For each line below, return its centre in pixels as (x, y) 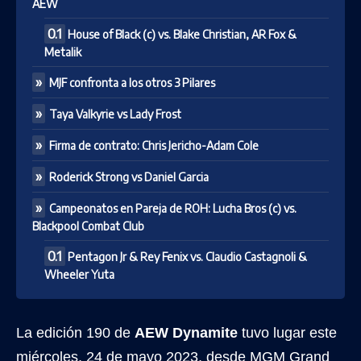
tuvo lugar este (287, 332)
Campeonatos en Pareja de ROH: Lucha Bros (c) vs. (173, 208)
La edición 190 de (75, 332)
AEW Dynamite (186, 332)
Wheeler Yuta (79, 274)
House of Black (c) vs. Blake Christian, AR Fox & (182, 34)
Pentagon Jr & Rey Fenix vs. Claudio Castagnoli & (187, 256)
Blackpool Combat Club (88, 226)
